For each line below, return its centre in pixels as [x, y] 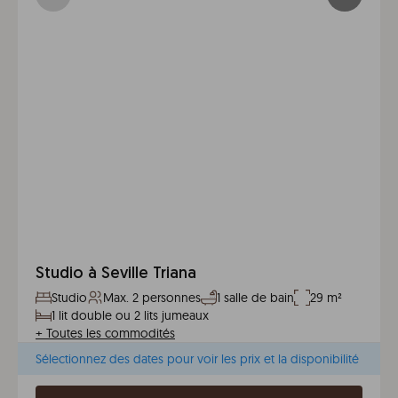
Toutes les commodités [111, 333]
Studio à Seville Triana [116, 274]
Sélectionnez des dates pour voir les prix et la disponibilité [197, 359]
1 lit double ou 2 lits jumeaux [130, 315]
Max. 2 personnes [152, 298]
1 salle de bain [255, 298]
